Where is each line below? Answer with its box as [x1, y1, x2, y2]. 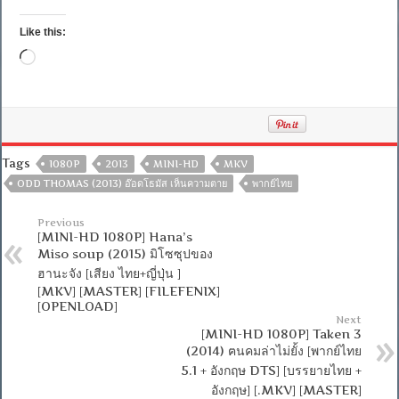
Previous [37, 216, 85, 230]
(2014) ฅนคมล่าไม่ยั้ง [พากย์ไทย [185, 343, 362, 359]
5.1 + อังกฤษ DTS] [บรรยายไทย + [180, 362, 362, 379]
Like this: [20, 26, 67, 39]
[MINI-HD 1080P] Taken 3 [200, 326, 362, 342]
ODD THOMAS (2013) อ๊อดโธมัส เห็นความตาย [17, 177, 228, 191]
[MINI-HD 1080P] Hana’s [37, 229, 193, 245]
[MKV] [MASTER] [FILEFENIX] [37, 283, 221, 299]
